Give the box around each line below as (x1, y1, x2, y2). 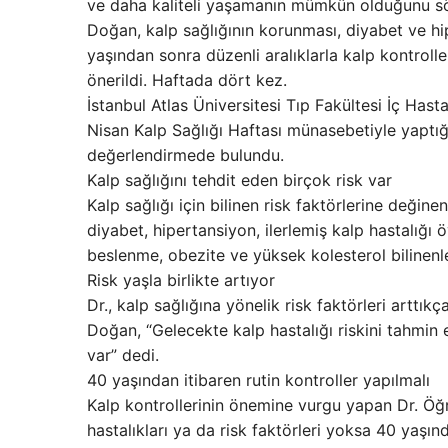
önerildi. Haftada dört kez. (87, 70, 287, 90)
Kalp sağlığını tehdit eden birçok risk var (87, 170, 392, 190)
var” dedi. (87, 345, 159, 365)
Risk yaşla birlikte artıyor (87, 270, 275, 290)
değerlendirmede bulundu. (87, 145, 284, 165)
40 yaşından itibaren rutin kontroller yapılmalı (87, 370, 430, 390)
